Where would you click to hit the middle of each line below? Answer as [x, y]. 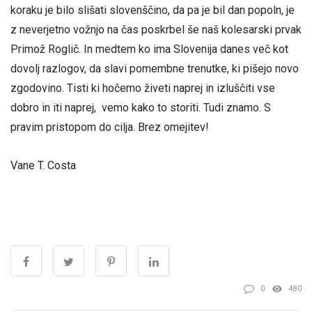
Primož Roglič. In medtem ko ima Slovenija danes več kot [149, 49]
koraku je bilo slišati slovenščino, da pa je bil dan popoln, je [153, 10]
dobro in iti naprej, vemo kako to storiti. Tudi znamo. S [141, 107]
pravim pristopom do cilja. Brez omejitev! [110, 127]
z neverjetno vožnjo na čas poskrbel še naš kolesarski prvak [156, 29]
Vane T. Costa [43, 166]
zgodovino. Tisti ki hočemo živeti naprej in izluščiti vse [143, 88]
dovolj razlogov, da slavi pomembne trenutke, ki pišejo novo [155, 68]
